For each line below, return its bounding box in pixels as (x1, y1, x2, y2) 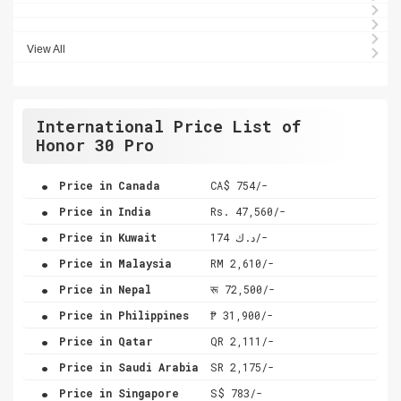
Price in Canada (53, 177, 160, 192)
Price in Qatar (53, 333, 153, 348)
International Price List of (36, 115, 301, 137)
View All (27, 42, 65, 55)
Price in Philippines (53, 307, 189, 322)
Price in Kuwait (53, 229, 157, 244)
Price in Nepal (53, 281, 151, 296)
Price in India (53, 203, 151, 218)
